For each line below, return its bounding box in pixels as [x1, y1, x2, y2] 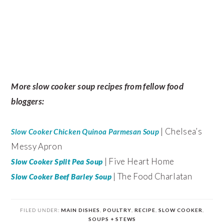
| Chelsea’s [159, 125, 202, 136]
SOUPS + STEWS [88, 215, 136, 222]
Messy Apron [11, 140, 62, 151]
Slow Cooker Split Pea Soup [11, 156, 103, 166]
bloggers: [11, 95, 44, 106]
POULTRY [103, 206, 131, 213]
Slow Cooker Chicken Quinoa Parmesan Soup [11, 126, 159, 136]
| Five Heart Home [102, 155, 174, 166]
